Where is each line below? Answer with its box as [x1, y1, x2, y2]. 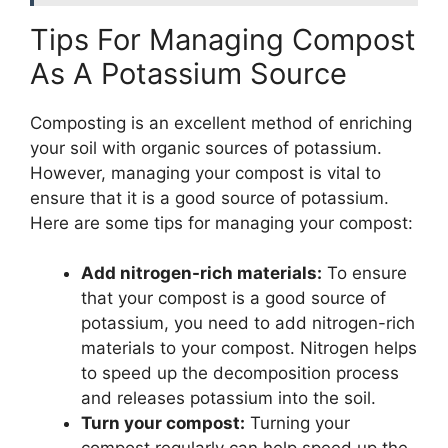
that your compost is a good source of [81, 288, 386, 309]
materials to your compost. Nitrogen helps [81, 338, 417, 359]
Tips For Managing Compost [30, 21, 416, 57]
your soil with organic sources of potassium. [30, 137, 382, 158]
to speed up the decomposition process [81, 363, 399, 384]
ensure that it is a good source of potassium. [30, 187, 389, 208]
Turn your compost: [81, 413, 245, 434]
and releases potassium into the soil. [81, 388, 376, 409]
